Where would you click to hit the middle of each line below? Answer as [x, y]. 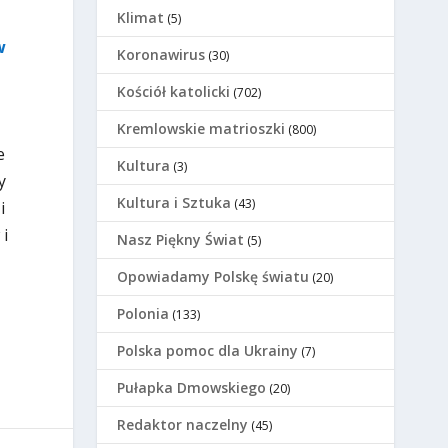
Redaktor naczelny [183, 425]
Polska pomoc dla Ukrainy [208, 351]
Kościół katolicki [174, 92]
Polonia [143, 314]
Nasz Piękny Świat [181, 240]
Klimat [141, 18]
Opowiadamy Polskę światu [213, 277]
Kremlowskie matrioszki [201, 129]
